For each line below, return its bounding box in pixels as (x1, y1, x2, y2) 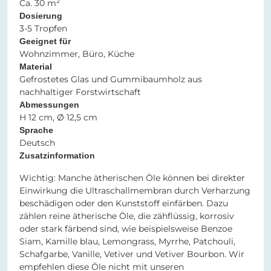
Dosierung (19, 11, 62, 21)
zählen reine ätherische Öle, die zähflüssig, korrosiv (19, 211, 234, 222)
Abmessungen (19, 100, 79, 110)
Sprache (19, 125, 53, 135)
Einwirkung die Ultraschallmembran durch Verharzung (19, 185, 250, 197)
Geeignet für (19, 36, 71, 47)
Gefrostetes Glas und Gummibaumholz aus (19, 74, 202, 85)
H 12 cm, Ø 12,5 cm (19, 112, 97, 123)
